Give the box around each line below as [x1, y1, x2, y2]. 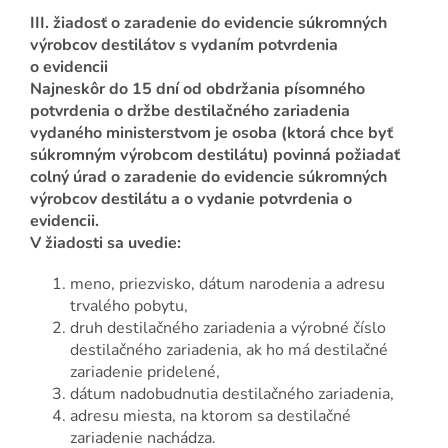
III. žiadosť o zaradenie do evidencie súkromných [30, 12, 387, 35]
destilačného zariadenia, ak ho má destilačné [70, 339, 388, 362]
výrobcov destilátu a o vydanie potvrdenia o [30, 188, 352, 211]
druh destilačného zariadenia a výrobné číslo [70, 317, 386, 340]
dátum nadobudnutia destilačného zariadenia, [70, 383, 394, 406]
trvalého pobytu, [70, 295, 188, 318]
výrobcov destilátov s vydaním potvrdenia [30, 34, 338, 57]
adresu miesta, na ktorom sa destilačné [70, 405, 351, 428]
